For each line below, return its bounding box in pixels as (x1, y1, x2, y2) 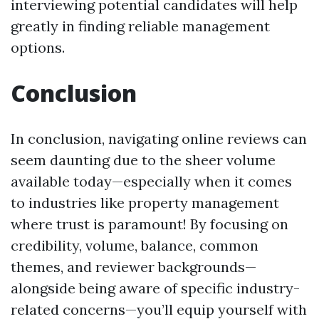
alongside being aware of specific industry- (11, 279, 300, 297)
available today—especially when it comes (11, 172, 292, 190)
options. (11, 38, 65, 56)
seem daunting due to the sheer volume (11, 151, 276, 169)
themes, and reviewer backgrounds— (11, 258, 256, 276)
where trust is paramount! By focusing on (11, 215, 288, 233)
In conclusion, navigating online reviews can (11, 130, 307, 147)
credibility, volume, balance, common (11, 236, 258, 254)
